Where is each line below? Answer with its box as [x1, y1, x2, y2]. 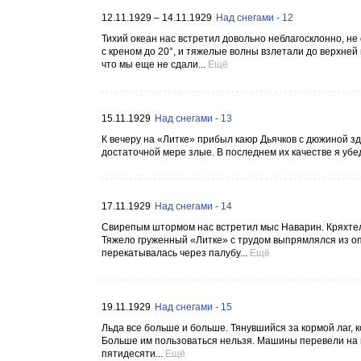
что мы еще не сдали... [102, 59, 205, 70]
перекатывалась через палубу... [102, 247, 247, 259]
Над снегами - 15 [155, 301, 232, 313]
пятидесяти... [102, 348, 163, 359]
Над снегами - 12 [216, 12, 293, 23]
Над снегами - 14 [155, 201, 232, 212]
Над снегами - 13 [155, 113, 232, 124]
